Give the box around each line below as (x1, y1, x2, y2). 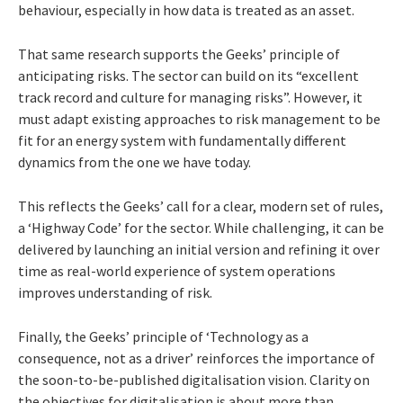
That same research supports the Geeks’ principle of (18, 44, 340, 63)
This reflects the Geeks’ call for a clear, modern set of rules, (18, 196, 383, 215)
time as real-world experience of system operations (18, 261, 336, 280)
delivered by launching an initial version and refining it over (18, 239, 380, 258)
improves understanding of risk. (18, 282, 212, 301)
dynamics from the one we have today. (18, 152, 251, 171)
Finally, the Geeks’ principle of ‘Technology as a (18, 327, 309, 345)
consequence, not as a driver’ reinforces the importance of (18, 348, 375, 367)
